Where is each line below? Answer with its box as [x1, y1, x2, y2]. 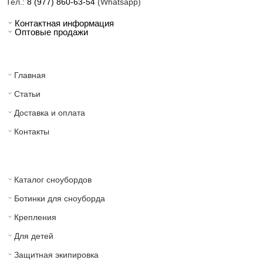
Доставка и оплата [14, 107, 85, 117]
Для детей [14, 231, 53, 241]
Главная [14, 70, 46, 80]
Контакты [14, 126, 49, 136]
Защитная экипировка [14, 249, 99, 259]
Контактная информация [15, 18, 114, 28]
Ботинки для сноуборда [14, 193, 105, 203]
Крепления [14, 212, 56, 222]
